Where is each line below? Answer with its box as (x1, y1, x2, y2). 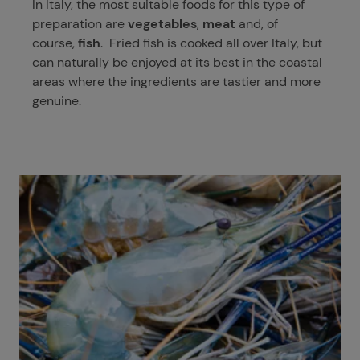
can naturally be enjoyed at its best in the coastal (32, 53, 322, 71)
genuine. (32, 92, 84, 109)
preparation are (32, 14, 128, 32)
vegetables (128, 14, 197, 32)
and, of (239, 14, 278, 32)
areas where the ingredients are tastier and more (32, 72, 321, 90)
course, (32, 34, 78, 51)
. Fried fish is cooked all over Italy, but (100, 34, 322, 51)
